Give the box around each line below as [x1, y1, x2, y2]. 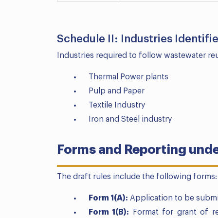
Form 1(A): [89, 194, 128, 202]
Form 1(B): [89, 208, 129, 217]
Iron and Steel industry [89, 115, 172, 124]
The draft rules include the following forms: [57, 173, 217, 181]
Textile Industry [89, 101, 145, 109]
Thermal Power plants [89, 73, 168, 81]
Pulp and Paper [89, 87, 145, 95]
